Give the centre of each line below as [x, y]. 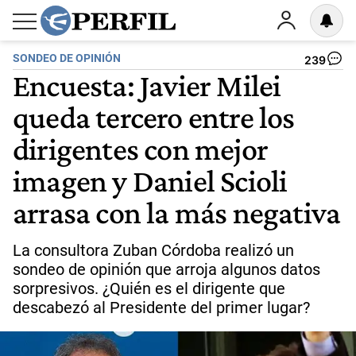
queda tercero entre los [154, 117]
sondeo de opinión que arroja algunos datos [166, 269]
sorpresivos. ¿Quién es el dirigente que [149, 288]
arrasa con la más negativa [177, 212]
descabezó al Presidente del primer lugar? [161, 308]
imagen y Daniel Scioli [150, 180]
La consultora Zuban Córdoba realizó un [153, 250]
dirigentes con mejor [141, 149]
